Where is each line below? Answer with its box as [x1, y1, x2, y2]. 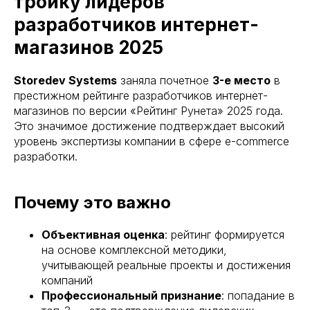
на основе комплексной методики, [42, 242, 227, 257]
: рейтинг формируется [165, 227, 284, 241]
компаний [42, 273, 93, 287]
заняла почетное [117, 73, 212, 87]
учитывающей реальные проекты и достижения [42, 257, 291, 272]
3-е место [212, 73, 271, 87]
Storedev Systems [14, 73, 117, 87]
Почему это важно [14, 192, 171, 212]
